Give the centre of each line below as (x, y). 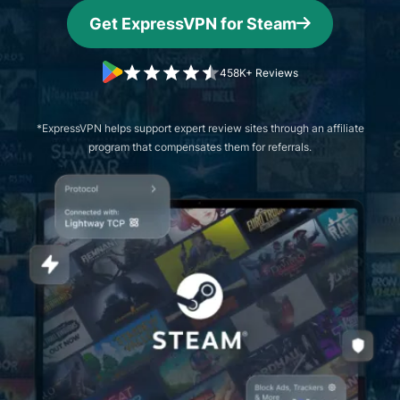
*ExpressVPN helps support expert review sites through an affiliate (200, 128)
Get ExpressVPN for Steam (193, 24)
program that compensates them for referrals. (200, 147)
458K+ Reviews (258, 73)
